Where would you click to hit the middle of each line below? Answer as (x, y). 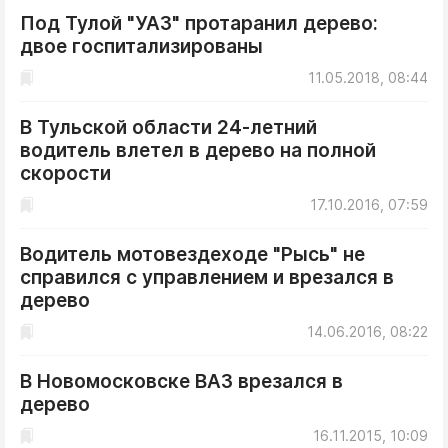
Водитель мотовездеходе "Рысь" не (192, 254)
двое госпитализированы (141, 46)
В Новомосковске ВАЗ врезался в (181, 381)
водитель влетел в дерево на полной (198, 150)
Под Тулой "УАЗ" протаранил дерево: (199, 23)
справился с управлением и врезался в (207, 277)
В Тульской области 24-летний (168, 127)
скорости (65, 173)
